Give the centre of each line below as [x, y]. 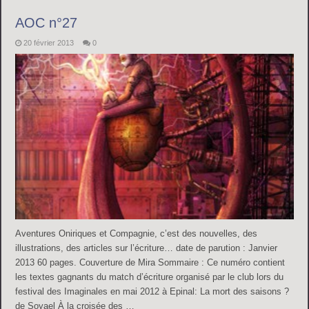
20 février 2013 [49, 43]
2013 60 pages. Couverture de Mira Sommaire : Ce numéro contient [150, 262]
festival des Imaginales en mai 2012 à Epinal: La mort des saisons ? [152, 291]
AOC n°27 [47, 23]
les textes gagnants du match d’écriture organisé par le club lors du [150, 277]
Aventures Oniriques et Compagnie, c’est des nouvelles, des [137, 233]
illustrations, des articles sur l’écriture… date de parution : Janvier [147, 248]
